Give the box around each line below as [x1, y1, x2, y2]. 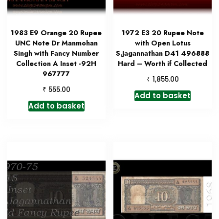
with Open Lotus [134, 38, 191, 48]
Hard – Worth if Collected [118, 58, 208, 68]
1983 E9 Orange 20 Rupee [11, 27, 102, 38]
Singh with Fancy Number [14, 48, 99, 58]
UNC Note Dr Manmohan [15, 38, 98, 48]
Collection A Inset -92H [16, 58, 97, 68]
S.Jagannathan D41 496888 [116, 48, 210, 58]
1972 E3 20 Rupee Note [121, 27, 204, 38]
